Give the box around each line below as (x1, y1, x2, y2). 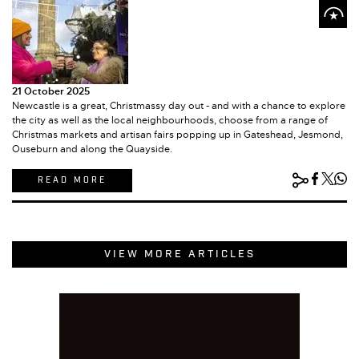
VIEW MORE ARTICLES (103, 247, 256, 261)
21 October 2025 (12, 84, 90, 98)
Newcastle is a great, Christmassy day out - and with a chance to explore (12, 99, 345, 112)
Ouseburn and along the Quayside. (12, 142, 172, 155)
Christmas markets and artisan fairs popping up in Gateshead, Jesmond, (12, 127, 343, 141)
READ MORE (38, 174, 107, 186)
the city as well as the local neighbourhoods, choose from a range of (12, 113, 328, 127)
